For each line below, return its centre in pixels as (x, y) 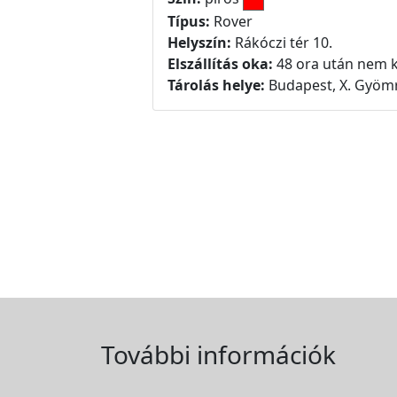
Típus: (189, 21)
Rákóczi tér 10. (284, 42)
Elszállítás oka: (220, 63)
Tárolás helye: (216, 85)
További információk (218, 354)
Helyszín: (201, 42)
